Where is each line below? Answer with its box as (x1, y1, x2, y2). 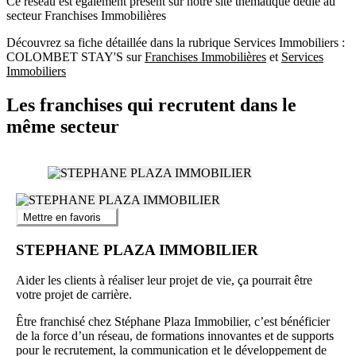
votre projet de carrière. (16, 288, 132, 302)
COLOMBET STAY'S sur (6, 49, 145, 64)
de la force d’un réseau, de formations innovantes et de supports (16, 329, 334, 343)
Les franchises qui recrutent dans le (6, 94, 296, 115)
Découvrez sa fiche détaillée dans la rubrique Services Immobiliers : (6, 35, 345, 49)
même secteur (6, 115, 119, 137)
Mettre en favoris (23, 211, 101, 223)
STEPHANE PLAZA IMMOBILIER (16, 241, 258, 258)
